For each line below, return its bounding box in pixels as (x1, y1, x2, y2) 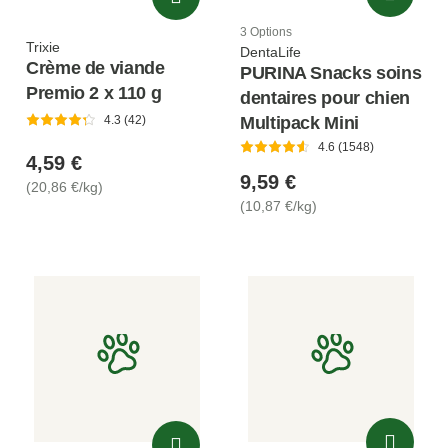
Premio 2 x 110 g (26, 82, 162, 103)
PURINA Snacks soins (240, 62, 422, 83)
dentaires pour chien (240, 87, 410, 108)
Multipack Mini (240, 112, 359, 133)
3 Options (240, 24, 292, 39)
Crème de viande (26, 57, 165, 78)
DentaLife (240, 43, 301, 60)
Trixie (26, 38, 60, 55)
